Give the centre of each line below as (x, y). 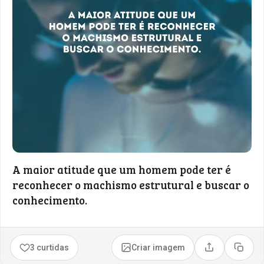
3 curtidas (50, 247)
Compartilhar (234, 251)
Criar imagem (159, 247)
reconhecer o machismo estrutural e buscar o (131, 184)
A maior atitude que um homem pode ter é (122, 169)
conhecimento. (50, 200)
